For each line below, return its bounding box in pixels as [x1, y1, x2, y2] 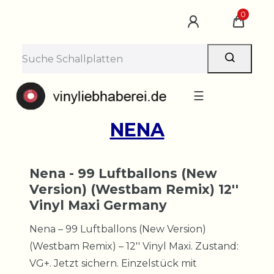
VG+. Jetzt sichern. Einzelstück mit [29, 257, 197, 269]
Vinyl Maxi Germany [29, 197, 167, 213]
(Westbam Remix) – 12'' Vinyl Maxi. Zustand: [29, 240, 239, 252]
